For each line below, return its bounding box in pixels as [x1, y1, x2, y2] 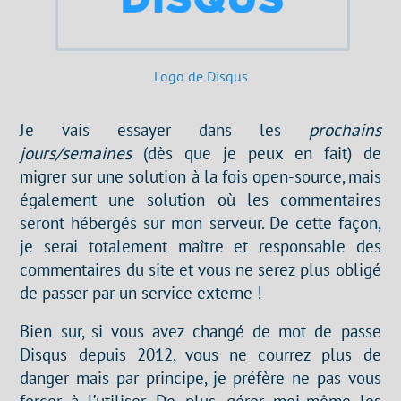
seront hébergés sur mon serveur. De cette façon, [20, 210, 381, 234]
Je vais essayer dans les [20, 117, 309, 141]
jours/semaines [20, 141, 132, 164]
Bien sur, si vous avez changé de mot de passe [20, 320, 381, 343]
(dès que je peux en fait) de [132, 141, 381, 164]
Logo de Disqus [153, 66, 248, 85]
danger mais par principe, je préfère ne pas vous [20, 366, 381, 389]
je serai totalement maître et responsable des [20, 234, 381, 257]
